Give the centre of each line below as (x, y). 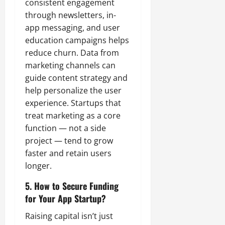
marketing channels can (70, 66)
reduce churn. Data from (72, 53)
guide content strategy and (76, 78)
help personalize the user (73, 91)
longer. (38, 166)
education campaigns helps (77, 40)
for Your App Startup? (66, 199)
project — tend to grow (69, 141)
